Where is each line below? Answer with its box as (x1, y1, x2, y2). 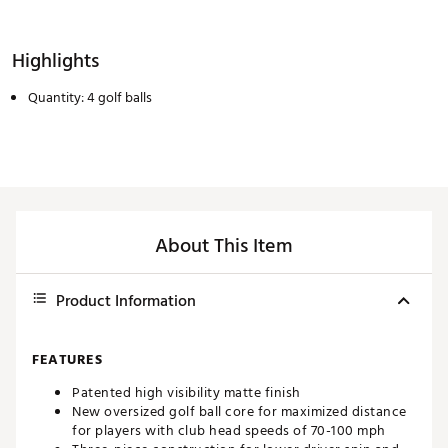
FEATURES (32, 348, 102, 372)
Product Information (56, 288, 196, 315)
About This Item (155, 230, 293, 263)
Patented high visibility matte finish (72, 381, 301, 405)
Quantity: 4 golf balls (28, 86, 152, 110)
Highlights (12, 45, 99, 78)
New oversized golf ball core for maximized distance (72, 400, 407, 424)
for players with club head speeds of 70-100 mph (72, 419, 386, 443)
